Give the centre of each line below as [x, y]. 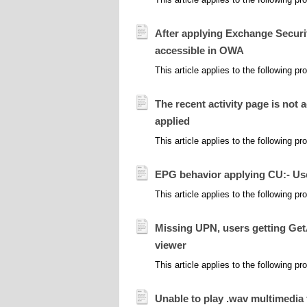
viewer [171, 245]
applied [172, 121]
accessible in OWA [199, 50]
